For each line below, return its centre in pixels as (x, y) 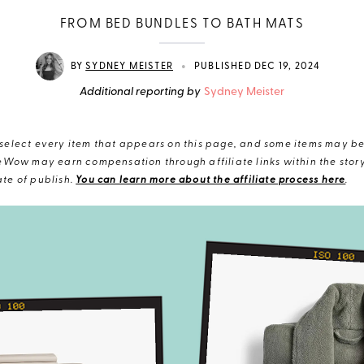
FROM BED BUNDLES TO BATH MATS (182, 24)
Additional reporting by (140, 92)
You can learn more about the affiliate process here (211, 180)
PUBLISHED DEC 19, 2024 (258, 66)
